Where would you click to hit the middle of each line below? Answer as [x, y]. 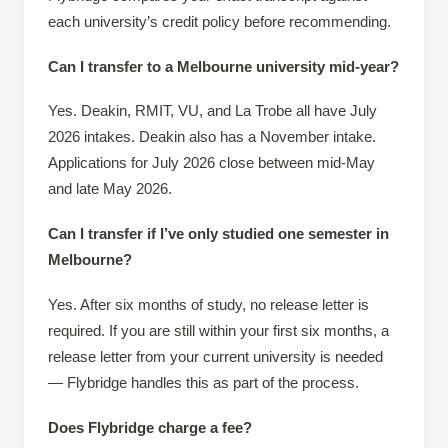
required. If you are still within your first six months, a [218, 330]
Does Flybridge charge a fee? [150, 427]
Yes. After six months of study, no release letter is [208, 304]
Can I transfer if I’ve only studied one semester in [218, 234]
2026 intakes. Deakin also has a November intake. [212, 137]
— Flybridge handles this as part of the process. [203, 382]
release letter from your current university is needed [215, 356]
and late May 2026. [110, 189]
